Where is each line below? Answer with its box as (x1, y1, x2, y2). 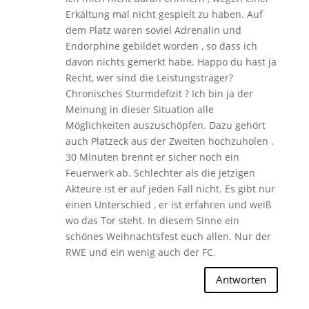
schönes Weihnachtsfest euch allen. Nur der (65, 229, 271, 243)
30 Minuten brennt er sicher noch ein (65, 150, 239, 163)
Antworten (216, 272, 267, 287)
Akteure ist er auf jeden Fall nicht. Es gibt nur (65, 181, 275, 195)
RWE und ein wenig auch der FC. (65, 245, 216, 259)
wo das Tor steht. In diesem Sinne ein (65, 213, 239, 227)
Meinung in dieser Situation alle (65, 102, 214, 116)
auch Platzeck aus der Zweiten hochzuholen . (65, 134, 274, 148)
